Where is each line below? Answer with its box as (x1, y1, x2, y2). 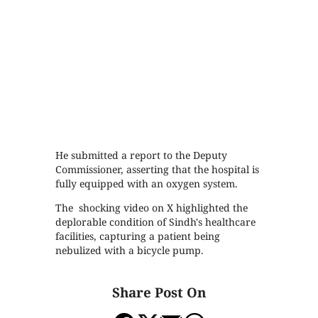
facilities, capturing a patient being (55, 229, 221, 243)
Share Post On (112, 283, 206, 301)
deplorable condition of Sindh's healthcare (55, 215, 256, 229)
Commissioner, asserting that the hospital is (55, 163, 260, 177)
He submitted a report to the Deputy (55, 148, 228, 163)
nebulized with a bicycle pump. (55, 243, 204, 258)
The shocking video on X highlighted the (55, 201, 248, 215)
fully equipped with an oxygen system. (55, 177, 238, 191)
